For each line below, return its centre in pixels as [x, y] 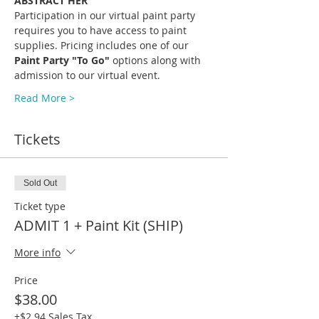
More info [37, 252]
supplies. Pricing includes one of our [103, 46]
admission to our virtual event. [87, 75]
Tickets [37, 140]
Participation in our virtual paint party [106, 16]
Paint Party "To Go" [63, 61]
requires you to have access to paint [102, 31]
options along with [158, 61]
